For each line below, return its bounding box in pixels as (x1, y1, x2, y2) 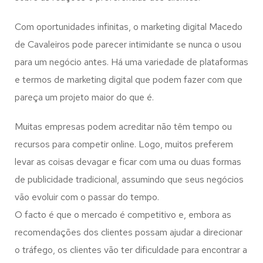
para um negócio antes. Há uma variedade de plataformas (15, 56, 248, 68)
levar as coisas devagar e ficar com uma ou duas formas (15, 156, 241, 168)
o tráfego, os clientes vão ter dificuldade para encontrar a (15, 244, 247, 256)
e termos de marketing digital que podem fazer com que (15, 73, 242, 86)
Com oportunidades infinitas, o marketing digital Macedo (15, 21, 242, 33)
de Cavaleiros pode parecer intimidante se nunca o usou (15, 38, 241, 50)
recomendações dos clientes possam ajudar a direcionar (15, 226, 242, 238)
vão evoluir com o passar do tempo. (15, 191, 159, 203)
